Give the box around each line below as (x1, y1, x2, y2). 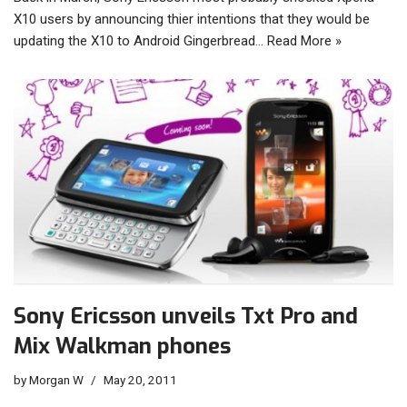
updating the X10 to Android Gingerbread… (14, 33, 267, 50)
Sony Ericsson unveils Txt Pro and (14, 302, 358, 332)
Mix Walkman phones (14, 332, 231, 362)
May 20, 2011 (104, 372, 177, 388)
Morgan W (29, 372, 84, 388)
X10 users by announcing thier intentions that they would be (14, 11, 370, 28)
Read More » (267, 33, 342, 50)
